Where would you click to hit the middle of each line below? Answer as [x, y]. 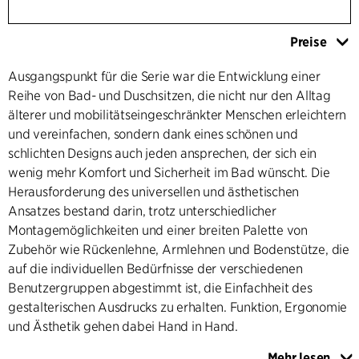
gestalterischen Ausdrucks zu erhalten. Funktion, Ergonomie [178, 307]
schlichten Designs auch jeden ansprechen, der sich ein [163, 153]
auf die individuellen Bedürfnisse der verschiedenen [155, 268]
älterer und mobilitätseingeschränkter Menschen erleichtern [177, 115]
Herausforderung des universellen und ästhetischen [154, 192]
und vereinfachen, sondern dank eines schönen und [153, 134]
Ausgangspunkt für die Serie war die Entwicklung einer [164, 76]
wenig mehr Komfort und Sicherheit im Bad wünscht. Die [169, 172]
